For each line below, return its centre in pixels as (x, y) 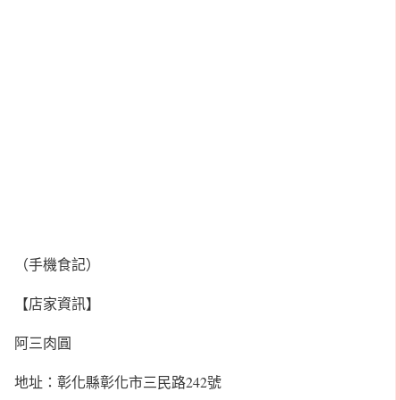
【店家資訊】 (57, 303)
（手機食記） (57, 264)
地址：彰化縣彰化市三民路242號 (118, 382)
